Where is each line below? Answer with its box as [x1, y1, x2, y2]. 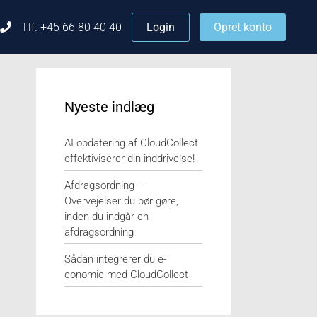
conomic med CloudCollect [64, 268, 188, 281]
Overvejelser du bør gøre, [64, 195, 178, 207]
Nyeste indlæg [64, 98, 154, 115]
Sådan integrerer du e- [64, 253, 166, 265]
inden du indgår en [64, 210, 149, 223]
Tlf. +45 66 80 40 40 [18, 21, 122, 34]
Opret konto [214, 21, 272, 34]
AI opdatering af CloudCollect [64, 137, 198, 149]
